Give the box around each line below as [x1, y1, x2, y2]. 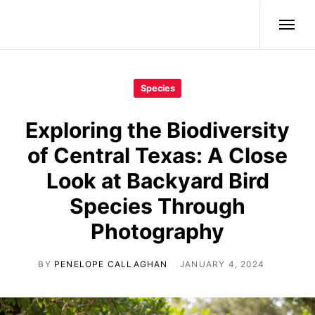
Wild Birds [18, 15, 94, 34]
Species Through [70, 193, 245, 219]
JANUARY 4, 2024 [180, 258, 265, 269]
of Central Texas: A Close [27, 142, 288, 168]
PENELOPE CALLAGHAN [53, 258, 168, 269]
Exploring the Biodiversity [25, 117, 290, 143]
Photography [91, 218, 224, 244]
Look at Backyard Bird [46, 167, 269, 193]
